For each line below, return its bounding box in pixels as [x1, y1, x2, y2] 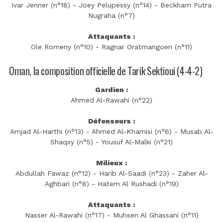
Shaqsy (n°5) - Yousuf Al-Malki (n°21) [50, 137, 173, 146]
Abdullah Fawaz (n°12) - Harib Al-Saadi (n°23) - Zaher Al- [15, 169, 208, 177]
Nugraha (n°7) [88, 11, 135, 20]
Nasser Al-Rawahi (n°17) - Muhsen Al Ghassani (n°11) [24, 211, 199, 219]
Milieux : [96, 158, 127, 167]
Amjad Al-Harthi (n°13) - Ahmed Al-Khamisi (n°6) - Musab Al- [9, 127, 214, 135]
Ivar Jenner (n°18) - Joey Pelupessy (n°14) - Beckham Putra [11, 1, 212, 9]
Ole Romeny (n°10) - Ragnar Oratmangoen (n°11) [31, 43, 192, 51]
